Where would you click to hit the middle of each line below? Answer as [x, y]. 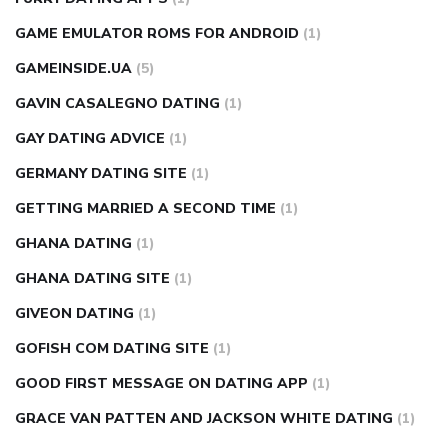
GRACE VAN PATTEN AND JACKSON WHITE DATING [204, 419]
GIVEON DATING [74, 314]
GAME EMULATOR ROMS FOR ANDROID [157, 34]
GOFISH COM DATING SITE [112, 349]
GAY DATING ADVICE [90, 139]
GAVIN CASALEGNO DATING [117, 104]
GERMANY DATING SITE [101, 174]
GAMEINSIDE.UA [73, 69]
